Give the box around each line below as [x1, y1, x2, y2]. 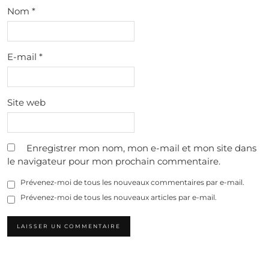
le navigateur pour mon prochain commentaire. [7, 156, 220, 167]
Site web [7, 97, 46, 108]
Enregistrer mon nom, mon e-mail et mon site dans [26, 142, 256, 154]
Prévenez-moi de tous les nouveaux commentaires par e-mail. [20, 178, 244, 187]
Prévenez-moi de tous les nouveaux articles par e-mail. [20, 193, 217, 202]
